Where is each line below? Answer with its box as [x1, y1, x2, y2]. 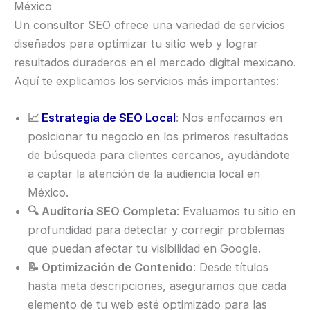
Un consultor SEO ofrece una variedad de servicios [14, 17, 285, 32]
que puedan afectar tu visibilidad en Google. [28, 241, 261, 256]
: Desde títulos [193, 260, 268, 275]
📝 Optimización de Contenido [28, 260, 193, 275]
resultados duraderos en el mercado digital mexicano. [14, 55, 296, 69]
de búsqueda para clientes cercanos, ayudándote [28, 148, 290, 163]
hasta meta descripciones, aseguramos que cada [28, 279, 286, 293]
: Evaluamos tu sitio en [176, 204, 295, 219]
